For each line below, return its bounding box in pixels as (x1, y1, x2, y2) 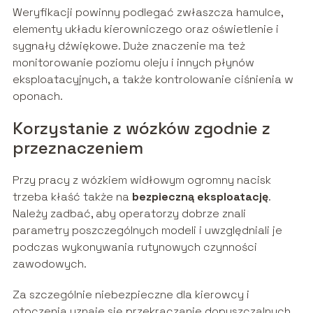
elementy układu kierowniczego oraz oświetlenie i (12, 22, 279, 37)
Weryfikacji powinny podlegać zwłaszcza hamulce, (12, 5, 283, 20)
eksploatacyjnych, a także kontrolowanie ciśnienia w (12, 72, 293, 87)
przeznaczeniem (12, 137, 143, 159)
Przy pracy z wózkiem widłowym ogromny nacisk (12, 173, 271, 188)
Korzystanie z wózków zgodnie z (12, 117, 270, 140)
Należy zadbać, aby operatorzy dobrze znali (12, 206, 246, 221)
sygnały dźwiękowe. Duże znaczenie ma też (12, 38, 245, 54)
